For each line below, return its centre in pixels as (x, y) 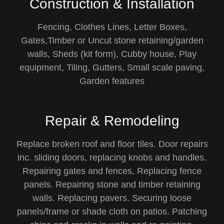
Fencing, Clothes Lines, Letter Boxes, (112, 27)
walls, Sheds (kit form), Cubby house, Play (112, 54)
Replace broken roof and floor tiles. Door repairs (112, 144)
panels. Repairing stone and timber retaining (112, 184)
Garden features (112, 81)
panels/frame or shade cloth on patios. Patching (112, 211)
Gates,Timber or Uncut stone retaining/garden (112, 40)
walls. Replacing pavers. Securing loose (112, 198)
